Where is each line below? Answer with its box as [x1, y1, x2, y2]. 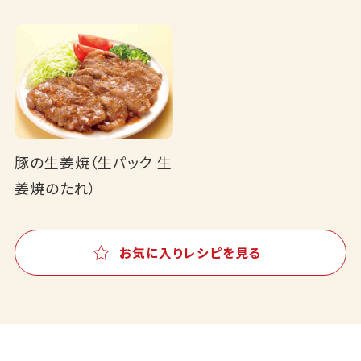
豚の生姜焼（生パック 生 [14, 151, 172, 172]
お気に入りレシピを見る [118, 243, 262, 261]
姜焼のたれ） [14, 176, 98, 198]
